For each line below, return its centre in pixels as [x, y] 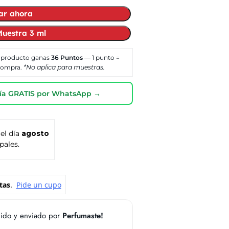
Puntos [71, 58]
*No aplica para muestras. [64, 67]
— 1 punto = [101, 58]
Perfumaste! [83, 215]
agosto [35, 134]
